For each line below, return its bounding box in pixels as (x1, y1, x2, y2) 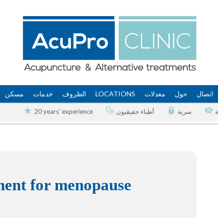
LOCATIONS (95, 90, 135, 98)
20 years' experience (34, 108, 93, 116)
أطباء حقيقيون (116, 108, 154, 116)
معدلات (144, 90, 165, 98)
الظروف (62, 90, 86, 98)
